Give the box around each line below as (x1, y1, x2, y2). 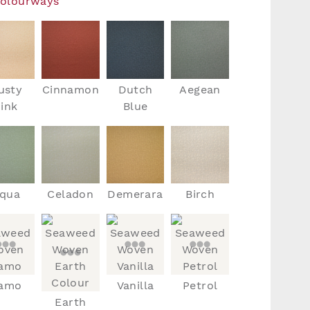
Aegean (179, 82, 221, 96)
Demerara (107, 188, 163, 201)
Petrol (182, 279, 218, 293)
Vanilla (116, 279, 154, 293)
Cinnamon (42, 82, 99, 96)
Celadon (47, 188, 94, 201)
